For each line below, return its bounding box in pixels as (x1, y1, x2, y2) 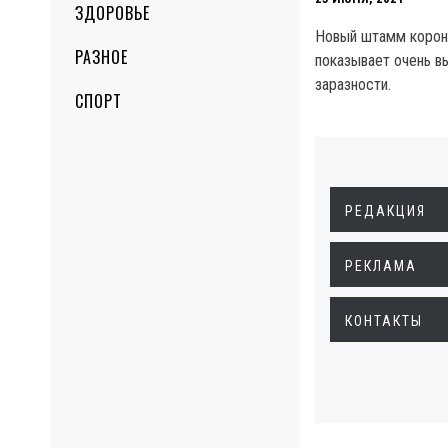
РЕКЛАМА (345, 258, 417, 274)
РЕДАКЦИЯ (345, 203, 426, 219)
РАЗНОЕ (75, 45, 128, 69)
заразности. (315, 75, 391, 94)
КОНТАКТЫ (345, 313, 423, 329)
